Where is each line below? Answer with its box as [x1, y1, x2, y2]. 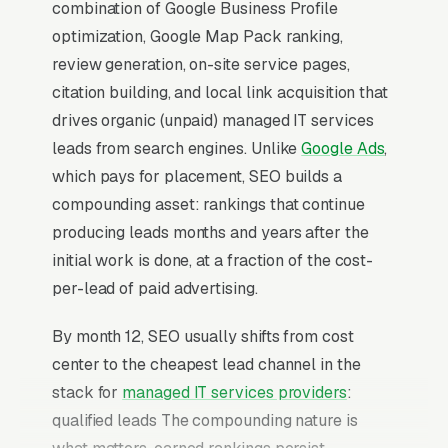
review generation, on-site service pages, [52, 53, 350, 75]
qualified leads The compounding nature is [52, 409, 358, 431]
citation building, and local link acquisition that [52, 81, 389, 103]
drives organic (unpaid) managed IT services [52, 109, 374, 131]
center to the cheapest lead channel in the [52, 353, 361, 375]
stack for [52, 381, 123, 403]
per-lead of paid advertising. [52, 277, 258, 299]
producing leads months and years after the [52, 221, 369, 243]
